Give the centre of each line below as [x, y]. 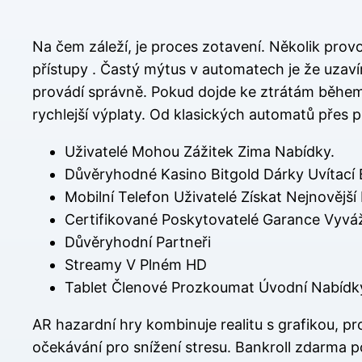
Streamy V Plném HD [136, 265]
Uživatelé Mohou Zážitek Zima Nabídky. [200, 152]
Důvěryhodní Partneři [138, 242]
